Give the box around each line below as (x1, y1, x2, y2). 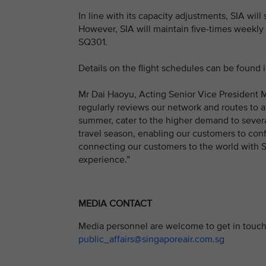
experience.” (78, 154, 130, 166)
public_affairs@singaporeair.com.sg (78, 233, 224, 245)
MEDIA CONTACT (78, 198, 152, 210)
